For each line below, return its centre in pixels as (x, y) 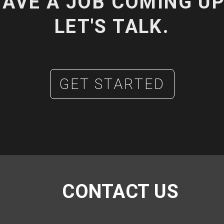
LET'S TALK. (112, 26)
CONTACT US (120, 191)
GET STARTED (112, 84)
